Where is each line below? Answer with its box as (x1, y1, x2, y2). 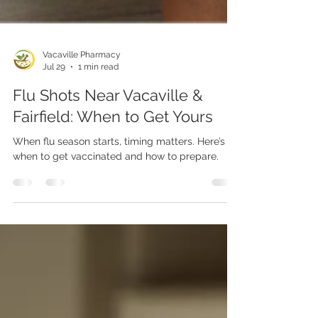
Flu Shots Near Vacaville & (13, 131, 203, 150)
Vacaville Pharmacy (43, 95, 121, 106)
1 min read (78, 106, 119, 117)
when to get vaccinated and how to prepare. (13, 196, 219, 208)
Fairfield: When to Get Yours (13, 153, 213, 172)
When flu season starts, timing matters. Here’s (13, 181, 225, 193)
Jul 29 (43, 106, 65, 117)
